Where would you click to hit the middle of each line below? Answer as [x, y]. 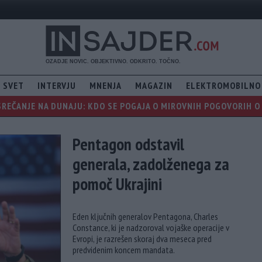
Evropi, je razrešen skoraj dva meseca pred [142, 239]
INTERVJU [57, 86]
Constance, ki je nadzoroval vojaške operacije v [151, 228]
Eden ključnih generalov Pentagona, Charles [145, 217]
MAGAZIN [154, 86]
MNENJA [106, 86]
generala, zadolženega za [151, 164]
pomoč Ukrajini [117, 184]
